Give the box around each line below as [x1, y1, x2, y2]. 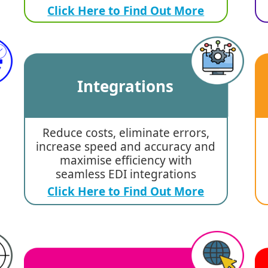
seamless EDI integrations [55, 166, 196, 182]
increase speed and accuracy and [36, 139, 216, 155]
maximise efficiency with [59, 153, 192, 169]
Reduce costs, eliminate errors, [42, 125, 209, 141]
